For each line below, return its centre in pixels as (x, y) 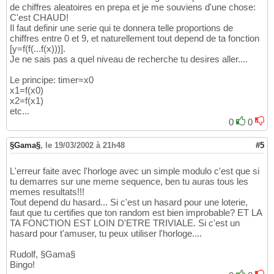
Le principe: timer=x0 (52, 80)
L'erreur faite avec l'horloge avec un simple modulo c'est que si (135, 171)
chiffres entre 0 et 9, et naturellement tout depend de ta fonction (135, 39)
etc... (20, 111)
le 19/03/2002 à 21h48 (85, 146)
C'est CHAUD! (39, 18)
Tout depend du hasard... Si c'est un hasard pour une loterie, (129, 202)
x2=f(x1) (27, 101)
